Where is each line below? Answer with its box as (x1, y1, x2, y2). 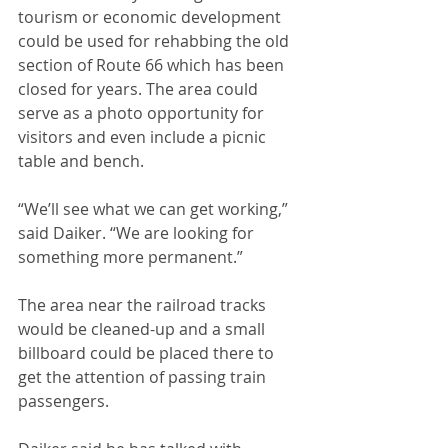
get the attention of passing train (18, 366, 270, 388)
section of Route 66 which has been (18, 54, 288, 76)
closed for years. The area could (18, 78, 262, 100)
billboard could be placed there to (18, 342, 278, 364)
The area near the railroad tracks (18, 294, 270, 316)
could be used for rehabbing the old (18, 30, 293, 52)
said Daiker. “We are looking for (18, 222, 258, 244)
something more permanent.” (18, 246, 243, 268)
